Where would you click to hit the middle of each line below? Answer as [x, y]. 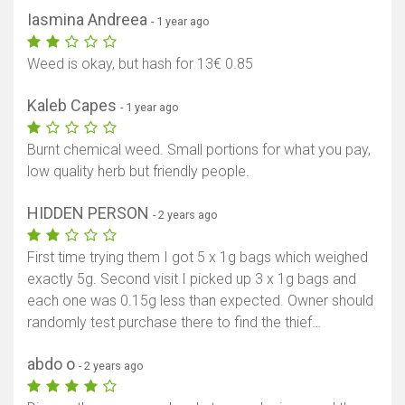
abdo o [53, 364]
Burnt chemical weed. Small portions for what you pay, [199, 150]
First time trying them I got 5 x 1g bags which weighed [198, 258]
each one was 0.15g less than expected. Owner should [200, 301]
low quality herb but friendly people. [138, 172]
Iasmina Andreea [89, 20]
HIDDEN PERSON [90, 213]
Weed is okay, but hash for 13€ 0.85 [140, 64]
